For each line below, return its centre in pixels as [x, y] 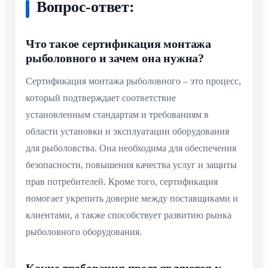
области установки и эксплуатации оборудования [127, 131]
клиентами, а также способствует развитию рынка [129, 215]
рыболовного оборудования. [84, 232]
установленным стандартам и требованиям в [117, 114]
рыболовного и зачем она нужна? [115, 58]
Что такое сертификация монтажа [118, 43]
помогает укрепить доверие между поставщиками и [132, 198]
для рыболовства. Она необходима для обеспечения [131, 148]
